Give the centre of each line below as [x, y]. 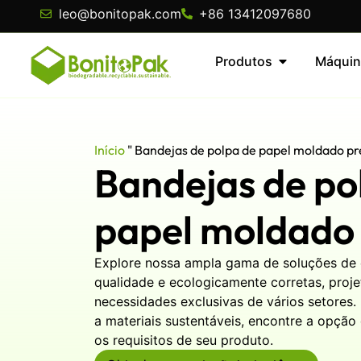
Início [110, 149]
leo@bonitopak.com [120, 14]
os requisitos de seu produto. [184, 340]
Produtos [243, 61]
